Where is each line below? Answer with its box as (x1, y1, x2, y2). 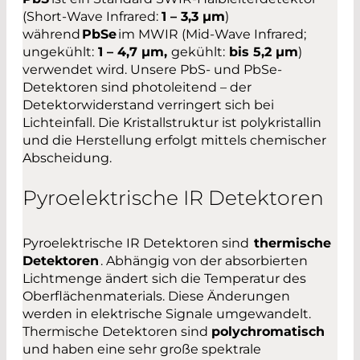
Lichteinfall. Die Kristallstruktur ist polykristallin (22, 115, 321, 131)
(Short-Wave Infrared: (22, 9, 162, 25)
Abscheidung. (22, 150, 115, 166)
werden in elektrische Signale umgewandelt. (22, 305, 311, 321)
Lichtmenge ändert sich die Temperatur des (22, 270, 306, 286)
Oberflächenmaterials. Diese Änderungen (22, 288, 290, 304)
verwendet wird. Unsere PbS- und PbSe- (22, 62, 282, 78)
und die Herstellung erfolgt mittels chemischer (22, 133, 326, 149)
